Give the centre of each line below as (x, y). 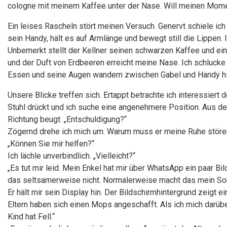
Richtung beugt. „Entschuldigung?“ (67, 119)
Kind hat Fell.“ (31, 217)
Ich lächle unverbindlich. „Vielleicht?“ (71, 156)
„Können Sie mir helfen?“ (51, 144)
